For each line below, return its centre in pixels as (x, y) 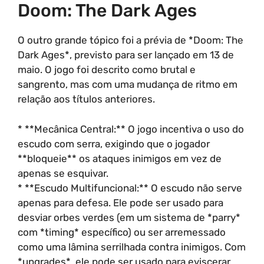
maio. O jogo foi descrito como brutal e (107, 70)
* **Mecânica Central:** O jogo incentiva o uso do (131, 129)
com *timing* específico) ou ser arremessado (122, 232)
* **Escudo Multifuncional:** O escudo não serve (130, 188)
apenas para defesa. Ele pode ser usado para (121, 202)
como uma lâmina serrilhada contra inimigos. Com (132, 247)
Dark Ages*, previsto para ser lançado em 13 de (126, 55)
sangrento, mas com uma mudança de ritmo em (128, 84)
